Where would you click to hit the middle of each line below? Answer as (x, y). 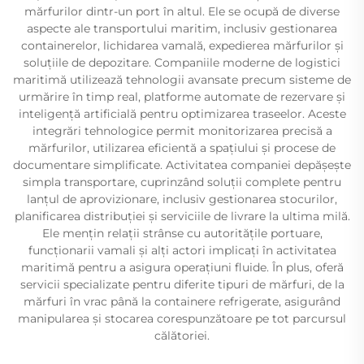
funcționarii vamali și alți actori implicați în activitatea (182, 250)
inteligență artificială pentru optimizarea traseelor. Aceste (182, 113)
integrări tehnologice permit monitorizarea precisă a (182, 130)
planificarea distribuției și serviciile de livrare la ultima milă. (182, 216)
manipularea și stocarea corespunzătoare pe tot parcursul (182, 318)
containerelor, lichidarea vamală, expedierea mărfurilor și (182, 45)
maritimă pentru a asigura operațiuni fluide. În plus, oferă (182, 267)
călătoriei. (182, 335)
